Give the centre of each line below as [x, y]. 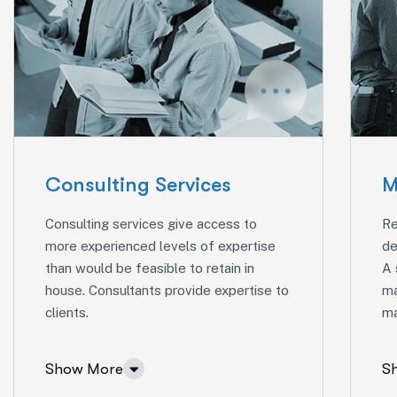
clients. [67, 313]
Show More [84, 369]
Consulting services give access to [151, 224]
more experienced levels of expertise [160, 246]
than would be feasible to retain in [150, 269]
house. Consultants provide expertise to [167, 291]
